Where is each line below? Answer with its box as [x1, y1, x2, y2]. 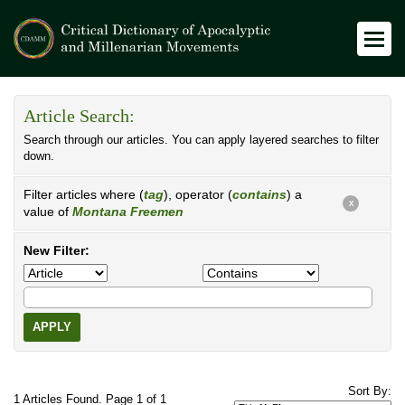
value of [24, 204, 72, 219]
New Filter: [24, 243, 89, 258]
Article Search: [24, 107, 135, 126]
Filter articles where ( [24, 187, 144, 202]
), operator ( [164, 187, 232, 202]
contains [232, 187, 287, 202]
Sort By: [348, 385, 391, 398]
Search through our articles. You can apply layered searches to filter [24, 134, 379, 146]
